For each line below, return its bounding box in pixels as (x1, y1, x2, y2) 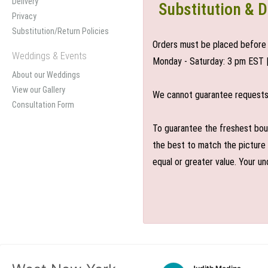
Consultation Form (12, 100, 74, 109)
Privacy (12, 11, 36, 21)
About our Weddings (12, 70, 80, 80)
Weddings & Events (12, 50, 87, 62)
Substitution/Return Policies (12, 26, 109, 36)
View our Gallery (12, 85, 65, 95)
